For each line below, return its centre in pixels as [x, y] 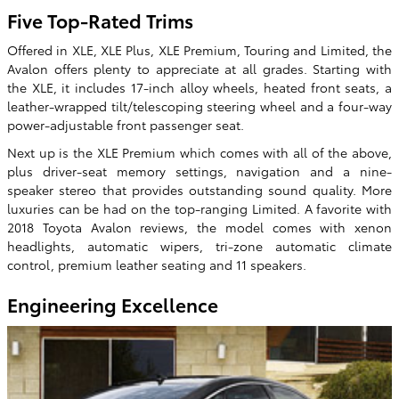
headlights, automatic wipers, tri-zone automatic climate [199, 246]
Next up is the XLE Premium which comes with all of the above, [199, 153]
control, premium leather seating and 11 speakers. [157, 265]
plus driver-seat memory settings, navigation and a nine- [199, 171]
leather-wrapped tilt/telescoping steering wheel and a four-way [199, 106]
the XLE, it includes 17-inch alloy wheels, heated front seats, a [199, 88]
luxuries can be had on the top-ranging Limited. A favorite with [199, 209]
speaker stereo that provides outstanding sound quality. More [199, 190]
